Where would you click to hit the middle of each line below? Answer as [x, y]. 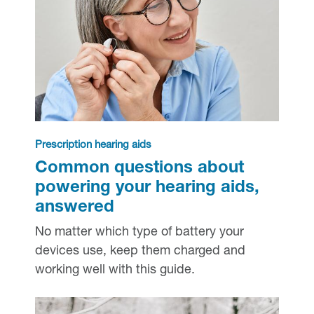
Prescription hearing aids [93, 146]
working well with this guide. [115, 271]
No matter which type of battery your [139, 233]
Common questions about [139, 169]
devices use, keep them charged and [140, 252]
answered [74, 209]
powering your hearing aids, [147, 189]
